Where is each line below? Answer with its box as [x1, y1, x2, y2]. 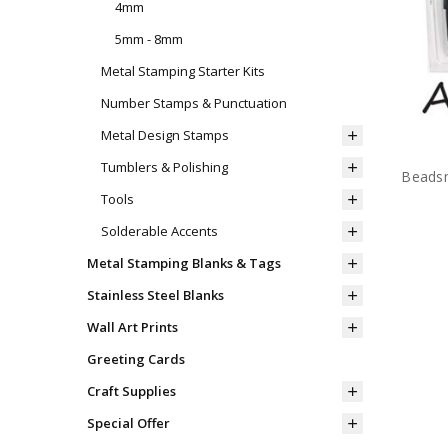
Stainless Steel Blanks [86, 286, 224, 305]
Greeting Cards [86, 350, 185, 369]
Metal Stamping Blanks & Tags [86, 254, 281, 273]
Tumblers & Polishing [100, 158, 228, 177]
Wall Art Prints [86, 318, 178, 337]
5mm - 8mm [114, 30, 183, 49]
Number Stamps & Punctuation [100, 94, 287, 113]
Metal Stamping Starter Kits [100, 62, 265, 81]
